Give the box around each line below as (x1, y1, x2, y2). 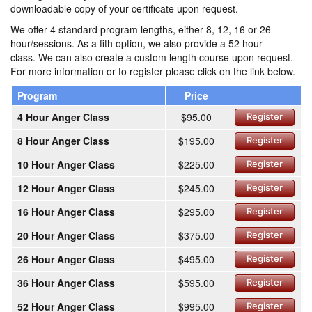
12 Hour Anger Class (17, 181, 115, 196)
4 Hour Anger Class (17, 110, 109, 125)
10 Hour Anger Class (17, 157, 115, 172)
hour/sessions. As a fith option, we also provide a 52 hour (10, 36, 263, 51)
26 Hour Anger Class (17, 252, 115, 267)
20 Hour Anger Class (17, 228, 115, 243)
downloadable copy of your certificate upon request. (10, 1, 238, 16)
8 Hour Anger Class (17, 134, 109, 148)
